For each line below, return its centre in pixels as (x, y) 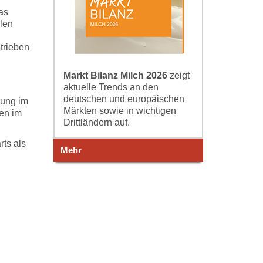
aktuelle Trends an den (111, 87)
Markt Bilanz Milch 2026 (117, 75)
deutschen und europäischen (124, 99)
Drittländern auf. (97, 122)
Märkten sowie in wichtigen (120, 110)
